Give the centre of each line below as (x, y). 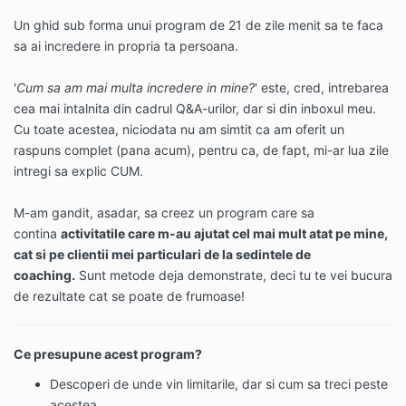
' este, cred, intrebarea (322, 88)
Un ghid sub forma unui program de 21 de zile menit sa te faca (198, 25)
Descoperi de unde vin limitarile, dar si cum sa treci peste (219, 384)
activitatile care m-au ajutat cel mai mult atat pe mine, (224, 234)
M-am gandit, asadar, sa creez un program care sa (164, 213)
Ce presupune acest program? (108, 354)
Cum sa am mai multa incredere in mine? (135, 88)
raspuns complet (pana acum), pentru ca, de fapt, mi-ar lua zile (201, 150)
